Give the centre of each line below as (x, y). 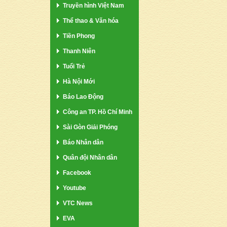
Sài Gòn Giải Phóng (90, 127)
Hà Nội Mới (79, 81)
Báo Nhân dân (83, 142)
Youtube (74, 188)
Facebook (77, 173)
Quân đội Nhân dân (90, 157)
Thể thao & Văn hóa (91, 21)
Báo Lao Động (83, 97)
